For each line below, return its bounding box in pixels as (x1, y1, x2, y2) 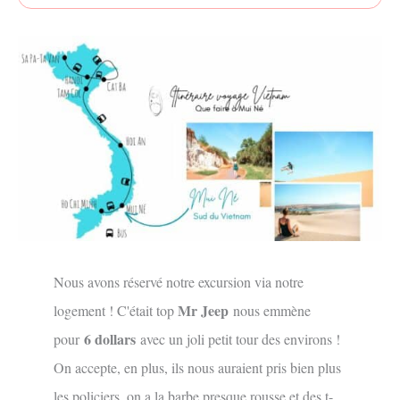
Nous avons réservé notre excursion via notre (54, 271, 304, 291)
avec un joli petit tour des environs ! (140, 329, 340, 348)
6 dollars (84, 328, 140, 349)
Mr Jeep (178, 299, 233, 321)
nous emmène (233, 300, 311, 320)
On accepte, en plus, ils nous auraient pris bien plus (54, 357, 341, 377)
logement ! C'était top (54, 300, 178, 320)
